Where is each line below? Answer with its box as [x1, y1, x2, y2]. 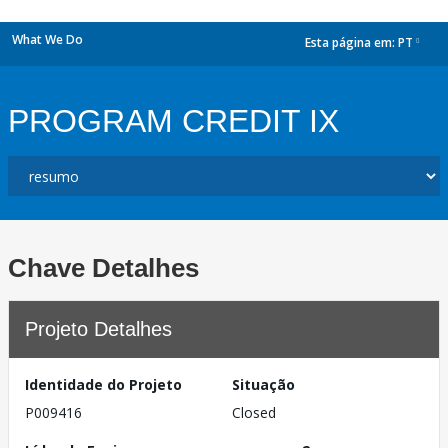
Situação [232, 375, 295, 394]
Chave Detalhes [8, 253, 199, 283]
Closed [232, 403, 276, 422]
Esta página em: [305, 34, 398, 52]
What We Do [12, 31, 83, 48]
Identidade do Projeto [25, 375, 182, 394]
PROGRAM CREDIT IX [8, 103, 339, 139]
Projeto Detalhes [25, 318, 172, 340]
